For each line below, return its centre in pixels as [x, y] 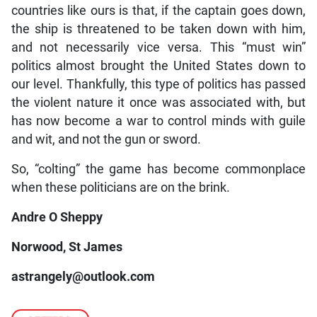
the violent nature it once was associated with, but [158, 102]
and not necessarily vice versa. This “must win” [158, 47]
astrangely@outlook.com [83, 276]
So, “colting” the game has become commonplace [158, 169]
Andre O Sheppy [57, 217]
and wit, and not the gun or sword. [106, 139]
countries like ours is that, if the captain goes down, [158, 10]
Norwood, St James [67, 247]
